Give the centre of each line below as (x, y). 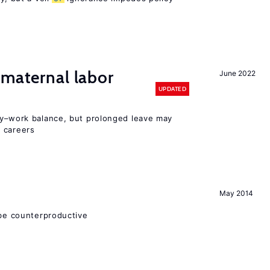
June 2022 (237, 73)
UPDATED (172, 89)
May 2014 (236, 193)
